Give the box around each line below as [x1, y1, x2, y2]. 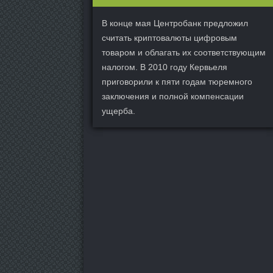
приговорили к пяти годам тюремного [102, 77, 252, 87]
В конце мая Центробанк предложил [102, 18, 248, 28]
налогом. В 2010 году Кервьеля [102, 62, 227, 72]
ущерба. [102, 106, 135, 116]
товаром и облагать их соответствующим [102, 48, 266, 57]
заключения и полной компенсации [102, 91, 244, 101]
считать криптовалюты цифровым [102, 33, 237, 43]
